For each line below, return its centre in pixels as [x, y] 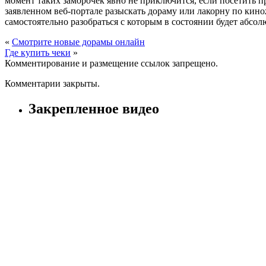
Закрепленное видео [94, 108]
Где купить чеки [38, 52]
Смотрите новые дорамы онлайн [78, 42]
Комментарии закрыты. [52, 83]
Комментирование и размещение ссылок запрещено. [111, 63]
